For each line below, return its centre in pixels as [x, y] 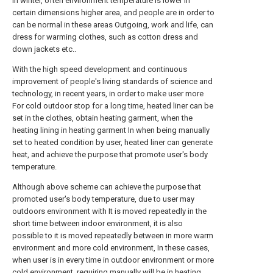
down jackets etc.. [44, 49]
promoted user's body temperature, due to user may [103, 199]
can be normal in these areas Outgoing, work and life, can [113, 24]
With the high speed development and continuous [100, 69]
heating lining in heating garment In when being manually [111, 130]
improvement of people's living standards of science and [112, 81]
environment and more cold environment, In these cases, [111, 247]
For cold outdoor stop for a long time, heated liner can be [113, 105]
